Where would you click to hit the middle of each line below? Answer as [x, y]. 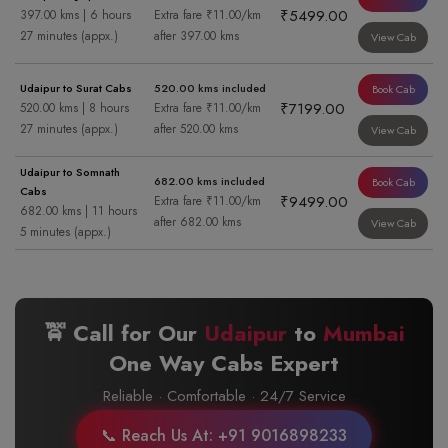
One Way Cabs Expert [224, 363]
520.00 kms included [210, 88]
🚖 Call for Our [123, 333]
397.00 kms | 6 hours [75, 15]
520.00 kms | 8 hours [74, 108]
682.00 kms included [209, 181]
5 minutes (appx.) [65, 232]
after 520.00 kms [196, 129]
